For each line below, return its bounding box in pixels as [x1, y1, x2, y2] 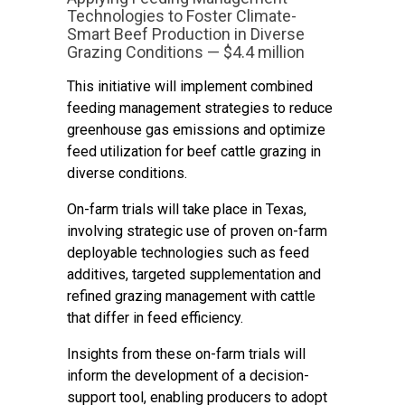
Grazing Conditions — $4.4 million [67, 42, 305, 61]
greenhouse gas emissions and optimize [67, 121, 325, 138]
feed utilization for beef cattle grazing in [67, 143, 321, 160]
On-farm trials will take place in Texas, [67, 201, 306, 218]
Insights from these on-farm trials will [67, 345, 306, 363]
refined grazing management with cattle [67, 287, 316, 305]
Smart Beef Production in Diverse [67, 24, 305, 43]
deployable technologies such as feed [67, 244, 309, 261]
